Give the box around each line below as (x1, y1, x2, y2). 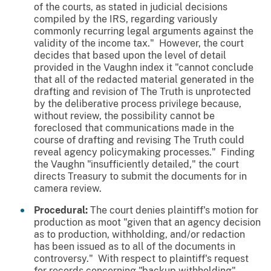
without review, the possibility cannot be (34, 110, 215, 122)
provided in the (34, 62, 103, 74)
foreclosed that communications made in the (34, 122, 234, 134)
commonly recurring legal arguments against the (34, 25, 253, 38)
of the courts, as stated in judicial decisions (34, 1, 227, 13)
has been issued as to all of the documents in (34, 241, 235, 253)
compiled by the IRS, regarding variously (34, 13, 218, 25)
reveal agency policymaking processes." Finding (34, 146, 255, 158)
